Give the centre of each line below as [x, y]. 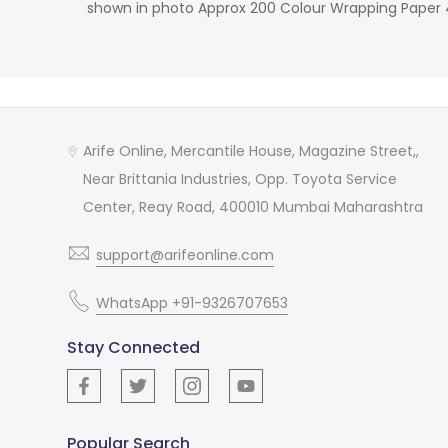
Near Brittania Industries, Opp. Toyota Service [240, 179]
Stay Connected [134, 348]
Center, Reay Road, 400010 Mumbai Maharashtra [253, 207]
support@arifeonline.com [185, 255]
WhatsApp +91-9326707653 [192, 303]
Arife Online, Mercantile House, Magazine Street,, [251, 151]
